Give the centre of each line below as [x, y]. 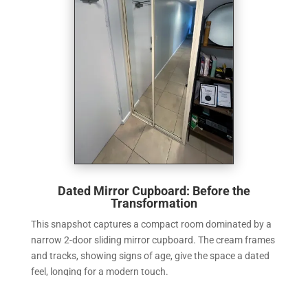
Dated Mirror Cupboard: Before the [154, 191]
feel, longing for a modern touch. [99, 272]
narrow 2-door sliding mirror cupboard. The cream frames [153, 240]
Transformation [154, 203]
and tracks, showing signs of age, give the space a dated [150, 256]
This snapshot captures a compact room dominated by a [151, 224]
